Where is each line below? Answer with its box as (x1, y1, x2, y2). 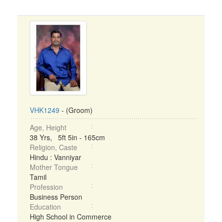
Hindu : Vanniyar (30, 152, 81, 162)
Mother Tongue (30, 162, 78, 172)
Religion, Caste (30, 142, 77, 152)
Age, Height (30, 122, 66, 132)
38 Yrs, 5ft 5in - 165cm (30, 132, 105, 142)
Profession (30, 182, 63, 192)
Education (30, 202, 61, 212)
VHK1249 (30, 105, 59, 115)
